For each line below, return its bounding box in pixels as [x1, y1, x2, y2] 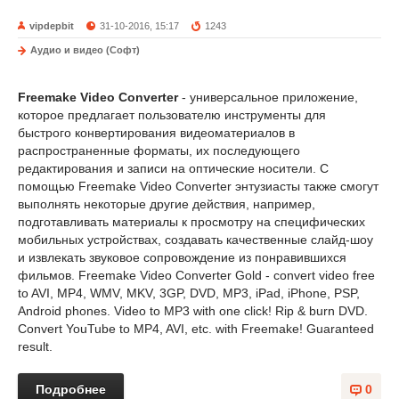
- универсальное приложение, [178, 90, 358, 104]
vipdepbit [29, 20, 74, 31]
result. [18, 339, 53, 354]
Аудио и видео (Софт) [30, 45, 140, 55]
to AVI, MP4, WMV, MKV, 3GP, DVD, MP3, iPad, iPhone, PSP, [18, 286, 360, 300]
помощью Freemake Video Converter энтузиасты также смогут [18, 179, 379, 193]
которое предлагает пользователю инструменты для [18, 108, 326, 122]
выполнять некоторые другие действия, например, [18, 197, 315, 211]
